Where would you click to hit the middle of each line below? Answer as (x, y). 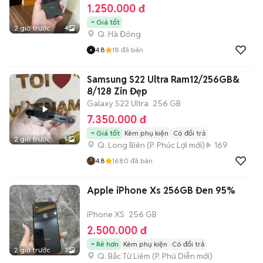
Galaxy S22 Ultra (118, 103)
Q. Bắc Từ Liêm (124, 256)
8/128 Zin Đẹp (117, 91)
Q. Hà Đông (119, 34)
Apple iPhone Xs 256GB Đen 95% (161, 190)
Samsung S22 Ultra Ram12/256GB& (163, 79)
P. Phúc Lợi (168, 145)
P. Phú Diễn (175, 256)
